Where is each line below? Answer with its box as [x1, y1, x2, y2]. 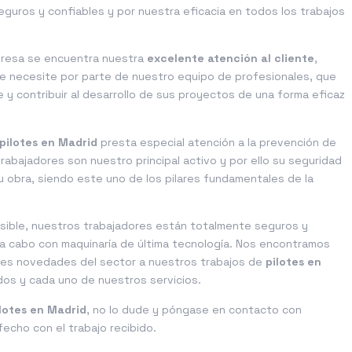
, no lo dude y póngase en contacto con [86, 302, 302, 317]
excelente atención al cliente [147, 51, 314, 66]
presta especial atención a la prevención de [97, 134, 336, 149]
